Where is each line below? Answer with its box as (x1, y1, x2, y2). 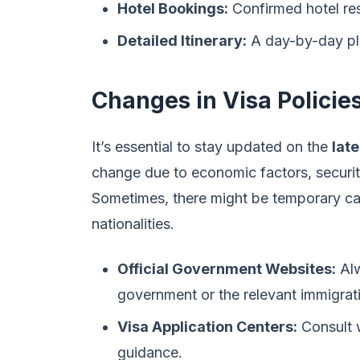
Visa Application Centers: (117, 318, 297, 335)
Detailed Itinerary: (117, 32, 247, 49)
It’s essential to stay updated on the (92, 138, 332, 155)
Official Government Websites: (117, 260, 336, 277)
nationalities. (92, 215, 174, 232)
